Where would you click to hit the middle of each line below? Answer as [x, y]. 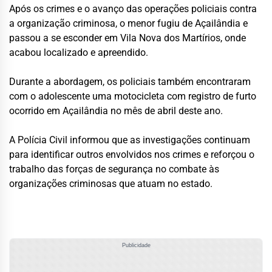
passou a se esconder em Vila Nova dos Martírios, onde [127, 38]
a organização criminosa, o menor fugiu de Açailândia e [128, 24]
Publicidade [136, 245]
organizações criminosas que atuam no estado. [111, 184]
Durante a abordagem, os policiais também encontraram [130, 82]
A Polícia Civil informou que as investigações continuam [130, 140]
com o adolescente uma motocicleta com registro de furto [133, 97]
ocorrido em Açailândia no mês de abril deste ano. [116, 111]
